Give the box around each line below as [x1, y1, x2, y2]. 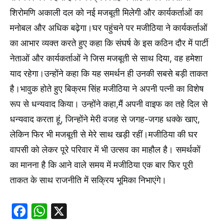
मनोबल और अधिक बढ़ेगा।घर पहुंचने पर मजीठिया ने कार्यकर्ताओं [10, 22, 207, 33]
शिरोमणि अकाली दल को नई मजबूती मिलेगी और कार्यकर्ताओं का [10, 7, 203, 18]
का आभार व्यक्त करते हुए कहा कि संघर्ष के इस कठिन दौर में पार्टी [10, 37, 208, 48]
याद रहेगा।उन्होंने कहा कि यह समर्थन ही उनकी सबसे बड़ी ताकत [10, 68, 208, 79]
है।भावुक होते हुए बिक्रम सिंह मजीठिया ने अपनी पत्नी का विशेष [10, 83, 204, 94]
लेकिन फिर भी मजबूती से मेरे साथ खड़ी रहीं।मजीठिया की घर [10, 129, 197, 139]
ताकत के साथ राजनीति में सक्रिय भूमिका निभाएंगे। [10, 174, 166, 185]
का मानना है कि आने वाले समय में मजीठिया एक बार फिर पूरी [10, 159, 193, 170]
